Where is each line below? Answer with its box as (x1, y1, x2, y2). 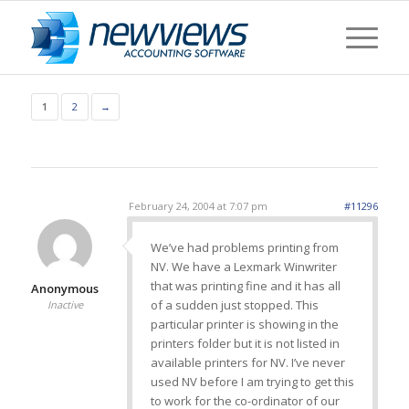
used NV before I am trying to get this (150, 373, 354, 391)
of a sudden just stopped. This (150, 297, 319, 314)
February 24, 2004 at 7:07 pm (128, 199, 267, 213)
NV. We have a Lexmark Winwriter (150, 258, 337, 276)
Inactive (47, 298, 83, 311)
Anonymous (31, 280, 100, 297)
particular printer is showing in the (150, 316, 339, 333)
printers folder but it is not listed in (150, 335, 340, 352)
